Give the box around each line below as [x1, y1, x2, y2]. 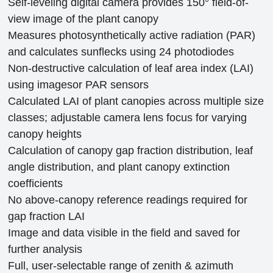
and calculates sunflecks [8, 45, 130, 58]
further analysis [8, 243, 83, 255]
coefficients [8, 177, 63, 190]
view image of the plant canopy [8, 12, 159, 25]
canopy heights [8, 127, 82, 140]
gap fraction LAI [8, 210, 85, 222]
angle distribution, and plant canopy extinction [8, 160, 230, 173]
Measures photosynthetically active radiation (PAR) [8, 29, 256, 41]
